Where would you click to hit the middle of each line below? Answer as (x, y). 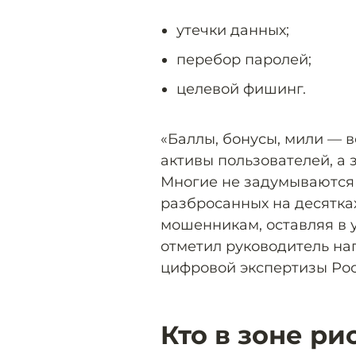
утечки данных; (233, 30)
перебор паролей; (244, 59)
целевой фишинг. (241, 89)
